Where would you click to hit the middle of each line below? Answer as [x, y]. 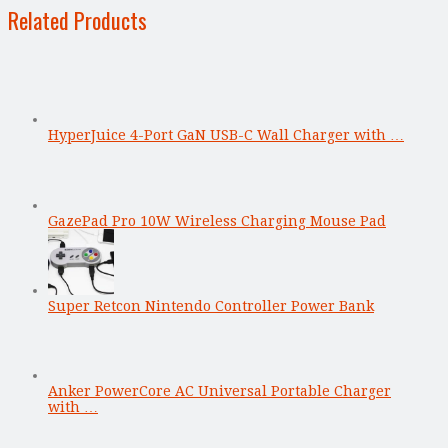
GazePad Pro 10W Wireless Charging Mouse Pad [217, 220]
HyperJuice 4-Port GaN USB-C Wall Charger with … [226, 134]
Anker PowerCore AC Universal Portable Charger [219, 390]
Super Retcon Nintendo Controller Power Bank [211, 305]
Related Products [77, 19]
